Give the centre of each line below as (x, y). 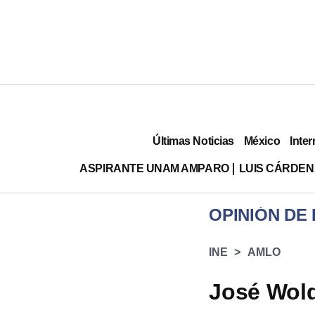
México (262, 141)
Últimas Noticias (193, 141)
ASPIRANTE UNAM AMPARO (154, 168)
